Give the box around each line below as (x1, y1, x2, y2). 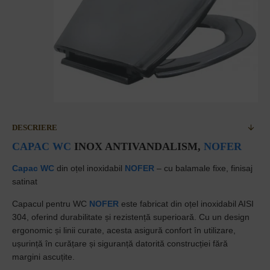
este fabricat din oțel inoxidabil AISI (119, 199, 254, 209)
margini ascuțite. (12, 252, 75, 262)
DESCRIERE (12, 123, 57, 132)
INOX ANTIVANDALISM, (71, 140, 204, 152)
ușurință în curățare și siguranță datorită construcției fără (12, 239, 228, 248)
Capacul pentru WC (12, 199, 89, 209)
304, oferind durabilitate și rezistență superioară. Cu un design (12, 212, 250, 222)
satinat (12, 177, 37, 186)
